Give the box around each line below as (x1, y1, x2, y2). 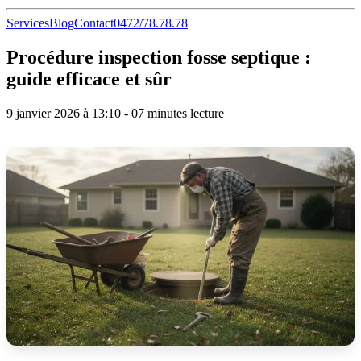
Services (6, 16, 49, 30)
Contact (74, 16, 114, 30)
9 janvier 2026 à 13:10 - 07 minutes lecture (6, 106, 224, 120)
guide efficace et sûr (6, 68, 172, 89)
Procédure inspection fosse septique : (6, 46, 311, 68)
